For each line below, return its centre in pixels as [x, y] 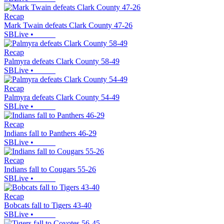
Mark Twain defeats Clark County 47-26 [68, 25]
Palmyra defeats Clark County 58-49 [62, 61]
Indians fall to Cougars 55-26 [50, 169]
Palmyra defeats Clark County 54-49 [62, 97]
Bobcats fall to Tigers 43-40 [48, 205]
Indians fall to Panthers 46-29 [50, 133]
